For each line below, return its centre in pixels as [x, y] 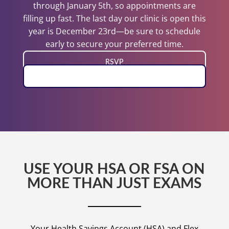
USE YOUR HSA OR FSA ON [114, 169]
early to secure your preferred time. [114, 44]
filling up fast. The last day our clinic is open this [114, 19]
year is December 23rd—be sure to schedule [114, 31]
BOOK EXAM [114, 76]
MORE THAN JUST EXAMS [114, 184]
